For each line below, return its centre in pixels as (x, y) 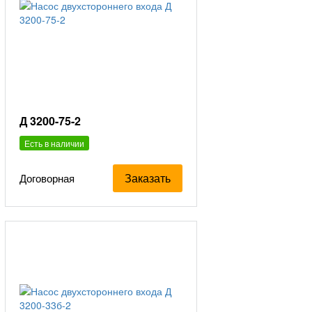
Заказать (148, 178)
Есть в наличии (55, 143)
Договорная (47, 178)
